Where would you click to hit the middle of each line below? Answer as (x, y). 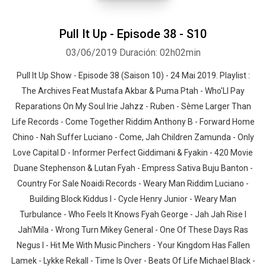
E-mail (223, 100)
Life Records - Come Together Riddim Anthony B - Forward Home (133, 122)
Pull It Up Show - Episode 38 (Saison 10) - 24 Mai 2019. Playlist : (133, 75)
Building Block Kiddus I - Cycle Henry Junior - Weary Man (133, 199)
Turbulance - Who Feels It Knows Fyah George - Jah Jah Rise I (133, 214)
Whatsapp (50, 100)
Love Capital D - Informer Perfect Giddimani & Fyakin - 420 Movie (133, 153)
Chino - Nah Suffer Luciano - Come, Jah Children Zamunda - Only (133, 137)
